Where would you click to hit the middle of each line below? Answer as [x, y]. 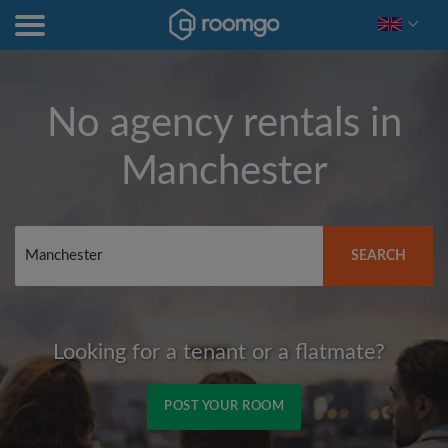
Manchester [224, 172]
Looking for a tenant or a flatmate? [219, 352]
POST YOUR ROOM [224, 406]
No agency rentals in [224, 124]
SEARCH [378, 256]
